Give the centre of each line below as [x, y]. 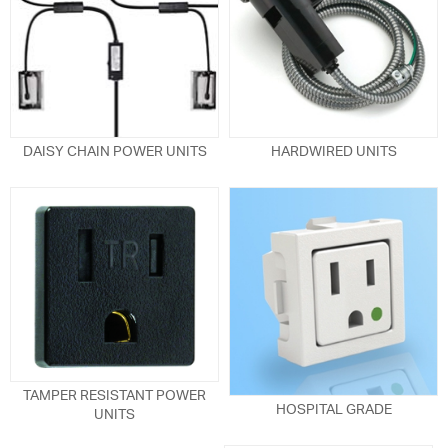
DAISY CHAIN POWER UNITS [114, 151]
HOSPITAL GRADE [333, 409]
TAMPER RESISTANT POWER [114, 396]
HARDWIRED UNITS [333, 151]
